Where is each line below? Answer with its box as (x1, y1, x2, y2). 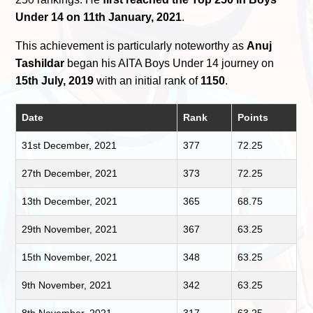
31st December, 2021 (22, 140, 117, 152)
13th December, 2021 (22, 196, 118, 208)
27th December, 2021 (22, 168, 118, 180)
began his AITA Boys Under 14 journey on (64, 57, 275, 70)
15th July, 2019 (15, 75, 94, 87)
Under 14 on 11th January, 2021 (15, 11, 182, 24)
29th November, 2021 (22, 224, 118, 235)
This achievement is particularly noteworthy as (15, 40, 247, 52)
